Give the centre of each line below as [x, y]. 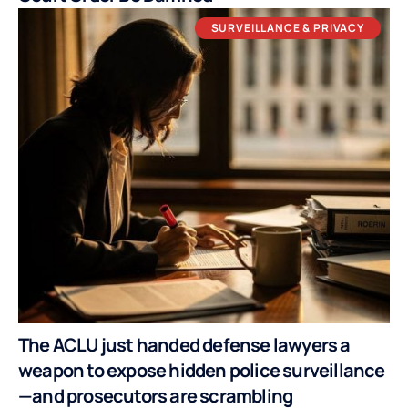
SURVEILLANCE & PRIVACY [287, 27]
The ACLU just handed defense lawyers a [184, 345]
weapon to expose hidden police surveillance [202, 371]
